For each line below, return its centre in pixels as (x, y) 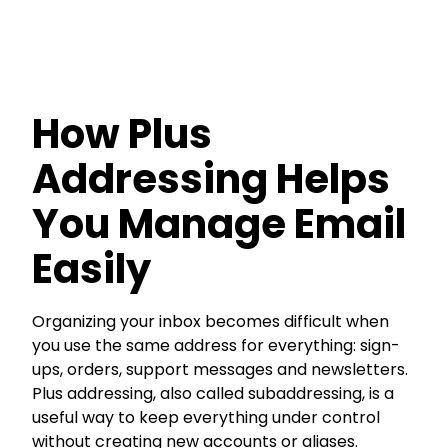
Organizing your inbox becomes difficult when (210, 321)
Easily (91, 268)
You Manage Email (219, 223)
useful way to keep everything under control (206, 417)
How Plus (122, 133)
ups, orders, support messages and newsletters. (220, 369)
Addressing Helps (211, 178)
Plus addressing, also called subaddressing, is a (213, 393)
